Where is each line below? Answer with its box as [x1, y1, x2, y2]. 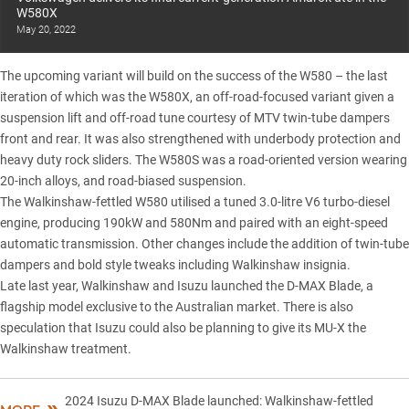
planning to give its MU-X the [205, 320, 366, 335]
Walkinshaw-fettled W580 [24, 194, 168, 209]
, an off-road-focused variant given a [190, 89, 394, 104]
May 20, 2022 [16, 24, 76, 37]
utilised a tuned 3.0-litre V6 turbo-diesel [168, 194, 390, 209]
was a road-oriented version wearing [199, 152, 407, 167]
